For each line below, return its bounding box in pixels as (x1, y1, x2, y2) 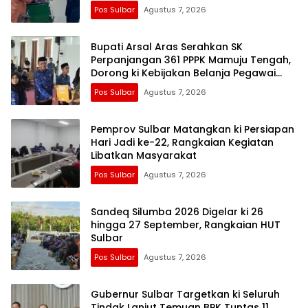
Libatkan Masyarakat (91, 148, 197, 162)
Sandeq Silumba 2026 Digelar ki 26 (91, 204, 263, 219)
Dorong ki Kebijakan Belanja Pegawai (91, 65, 276, 80)
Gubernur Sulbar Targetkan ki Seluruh (91, 287, 280, 301)
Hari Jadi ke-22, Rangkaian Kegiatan (91, 135, 274, 149)
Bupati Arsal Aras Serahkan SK (91, 39, 243, 54)
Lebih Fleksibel (91, 78, 162, 93)
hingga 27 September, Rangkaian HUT (91, 217, 280, 232)
